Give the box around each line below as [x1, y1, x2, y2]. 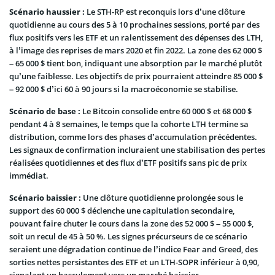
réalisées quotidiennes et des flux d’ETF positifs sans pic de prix [9, 157, 247, 169]
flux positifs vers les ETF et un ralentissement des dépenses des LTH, [9, 32, 263, 44]
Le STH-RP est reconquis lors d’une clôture [85, 6, 245, 18]
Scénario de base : [9, 106, 80, 117]
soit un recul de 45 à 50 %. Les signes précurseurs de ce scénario [9, 231, 247, 242]
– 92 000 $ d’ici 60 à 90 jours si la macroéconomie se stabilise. [9, 83, 238, 95]
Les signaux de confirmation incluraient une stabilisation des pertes [9, 144, 265, 156]
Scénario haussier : [9, 6, 85, 18]
